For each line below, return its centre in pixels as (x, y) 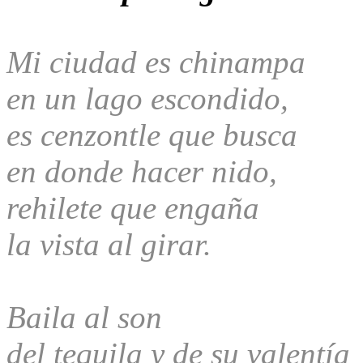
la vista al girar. (113, 244)
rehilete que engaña (137, 207)
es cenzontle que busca (156, 135)
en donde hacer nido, (146, 171)
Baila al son (88, 317)
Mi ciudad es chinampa (172, 62)
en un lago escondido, (152, 98)
